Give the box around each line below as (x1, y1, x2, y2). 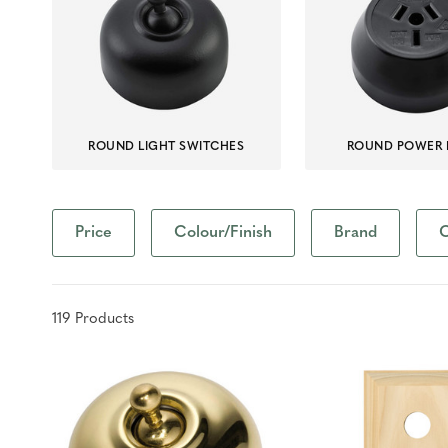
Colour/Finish (174, 224, 272, 241)
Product (70, 311, 128, 327)
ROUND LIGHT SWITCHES (88, 140, 245, 153)
